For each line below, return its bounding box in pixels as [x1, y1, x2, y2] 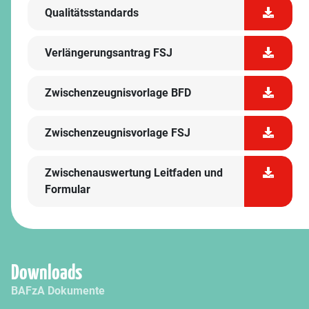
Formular [45, 183, 90, 196]
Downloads [11, 263, 82, 283]
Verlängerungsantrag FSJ [45, 46, 172, 59]
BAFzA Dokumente [11, 284, 105, 297]
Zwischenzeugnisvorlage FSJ [45, 126, 190, 139]
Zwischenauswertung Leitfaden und [45, 166, 223, 179]
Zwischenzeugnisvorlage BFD [45, 86, 191, 99]
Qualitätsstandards [45, 6, 139, 19]
